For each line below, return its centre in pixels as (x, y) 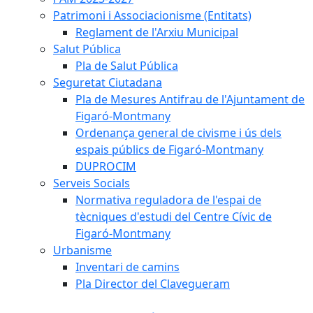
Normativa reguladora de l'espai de (168, 199)
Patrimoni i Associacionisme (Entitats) (152, 15)
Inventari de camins (128, 267)
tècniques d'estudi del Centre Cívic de (174, 216)
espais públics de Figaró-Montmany (169, 149)
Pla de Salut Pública (127, 65)
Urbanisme (82, 250)
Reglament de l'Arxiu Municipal (157, 32)
